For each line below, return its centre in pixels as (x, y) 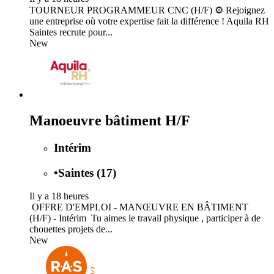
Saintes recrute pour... (71, 32)
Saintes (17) (87, 172)
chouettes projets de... (71, 229)
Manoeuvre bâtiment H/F (110, 120)
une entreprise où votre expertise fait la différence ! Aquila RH (149, 21)
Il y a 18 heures (59, 196)
